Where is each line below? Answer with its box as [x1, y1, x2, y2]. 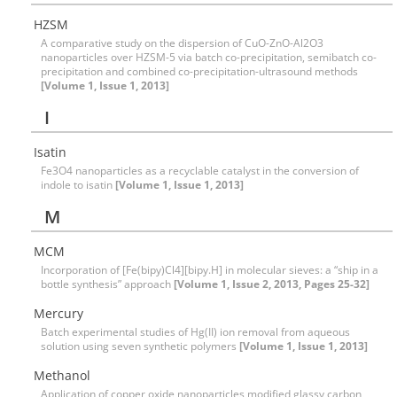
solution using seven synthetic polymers [41, 339, 239, 354]
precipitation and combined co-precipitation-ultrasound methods [41, 64, 358, 79]
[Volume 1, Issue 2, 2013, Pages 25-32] [174, 276, 370, 292]
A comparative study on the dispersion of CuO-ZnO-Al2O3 [41, 35, 323, 51]
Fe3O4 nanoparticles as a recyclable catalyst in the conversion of [41, 163, 359, 178]
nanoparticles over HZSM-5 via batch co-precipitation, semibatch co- [41, 50, 377, 65]
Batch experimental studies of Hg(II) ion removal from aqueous [41, 324, 350, 339]
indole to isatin [41, 177, 115, 192]
